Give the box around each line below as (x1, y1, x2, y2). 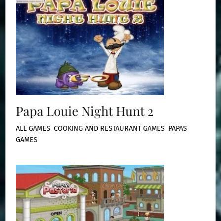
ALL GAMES (16, 124, 51, 133)
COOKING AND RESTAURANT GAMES (54, 124, 165, 133)
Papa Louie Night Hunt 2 (16, 102, 154, 119)
